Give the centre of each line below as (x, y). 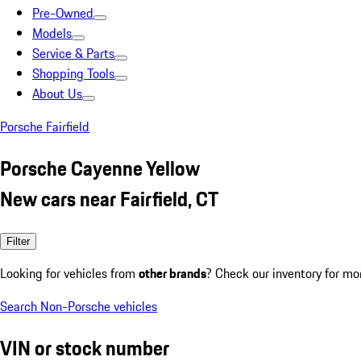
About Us (57, 93)
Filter (18, 241)
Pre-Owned (63, 13)
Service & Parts (73, 53)
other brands (172, 273)
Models (52, 33)
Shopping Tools (73, 73)
